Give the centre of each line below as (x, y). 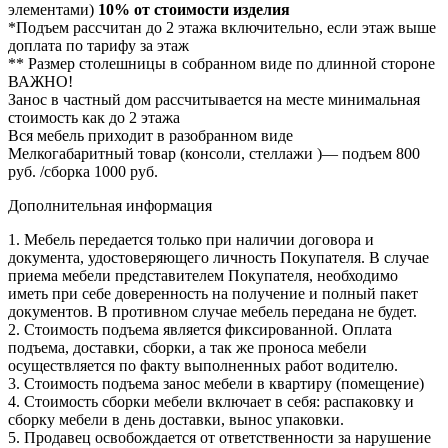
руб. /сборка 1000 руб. (83, 171)
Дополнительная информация (110, 205)
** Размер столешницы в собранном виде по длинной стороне (221, 63)
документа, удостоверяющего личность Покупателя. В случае (218, 257)
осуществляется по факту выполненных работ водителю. (203, 365)
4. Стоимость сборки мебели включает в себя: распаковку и (211, 401)
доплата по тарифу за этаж (98, 45)
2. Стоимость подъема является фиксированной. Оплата (200, 329)
